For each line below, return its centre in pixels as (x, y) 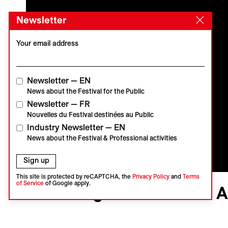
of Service (30, 183)
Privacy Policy (151, 176)
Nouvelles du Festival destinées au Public (90, 115)
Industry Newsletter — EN (76, 127)
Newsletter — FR (59, 104)
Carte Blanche (57, 214)
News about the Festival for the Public (86, 91)
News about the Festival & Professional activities (102, 138)
